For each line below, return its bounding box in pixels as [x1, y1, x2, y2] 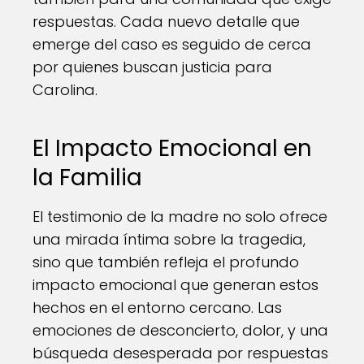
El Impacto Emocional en [32, 132, 312, 164]
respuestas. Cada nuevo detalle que [32, 11, 300, 32]
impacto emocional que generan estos [32, 275, 318, 295]
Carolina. [32, 80, 97, 100]
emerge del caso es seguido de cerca [32, 34, 311, 54]
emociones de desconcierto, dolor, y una [32, 320, 328, 340]
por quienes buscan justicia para [32, 57, 272, 77]
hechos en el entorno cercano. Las [32, 297, 282, 318]
